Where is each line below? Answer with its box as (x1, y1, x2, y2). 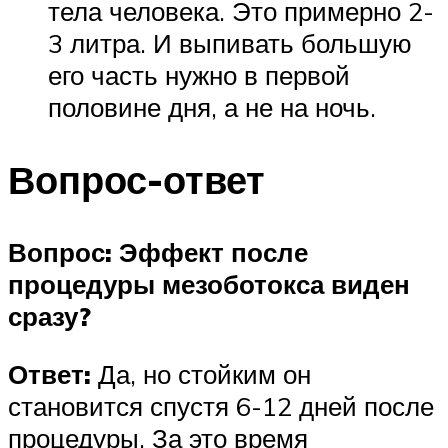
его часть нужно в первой (48, 59, 350, 92)
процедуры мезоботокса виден (8, 268, 410, 300)
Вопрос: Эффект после (8, 236, 308, 268)
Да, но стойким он (91, 357, 311, 390)
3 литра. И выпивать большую (48, 27, 412, 60)
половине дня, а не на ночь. (48, 91, 376, 124)
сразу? (8, 300, 91, 332)
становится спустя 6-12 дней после (8, 389, 434, 422)
